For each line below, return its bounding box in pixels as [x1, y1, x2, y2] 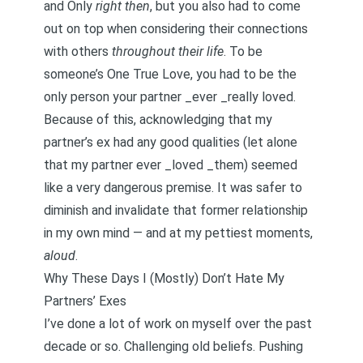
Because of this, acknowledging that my [44, 112, 272, 127]
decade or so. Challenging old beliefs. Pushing [44, 339, 303, 354]
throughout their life [112, 44, 224, 59]
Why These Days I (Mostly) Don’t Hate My [44, 271, 284, 286]
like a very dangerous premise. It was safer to [44, 180, 302, 195]
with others [44, 44, 112, 59]
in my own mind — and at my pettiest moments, [44, 225, 313, 241]
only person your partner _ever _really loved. [44, 89, 296, 105]
